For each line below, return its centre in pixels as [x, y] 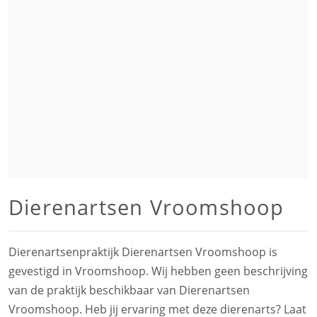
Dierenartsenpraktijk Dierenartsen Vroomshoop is [143, 252]
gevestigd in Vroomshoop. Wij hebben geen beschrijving [158, 271]
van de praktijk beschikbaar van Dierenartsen [129, 290]
